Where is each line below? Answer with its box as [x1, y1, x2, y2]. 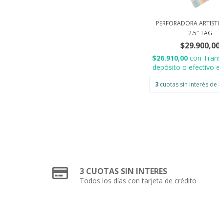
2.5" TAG [188, 29, 213, 38]
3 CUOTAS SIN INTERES [80, 166, 168, 177]
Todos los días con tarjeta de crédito [80, 176, 197, 186]
